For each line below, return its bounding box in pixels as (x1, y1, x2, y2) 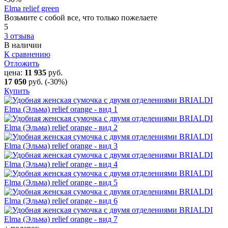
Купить (4, 86, 30, 95)
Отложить (4, 59, 39, 68)
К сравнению (4, 49, 50, 59)
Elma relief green (4, 4, 59, 13)
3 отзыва (4, 31, 34, 40)
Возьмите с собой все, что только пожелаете (4, 13, 157, 22)
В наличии (4, 40, 42, 49)
